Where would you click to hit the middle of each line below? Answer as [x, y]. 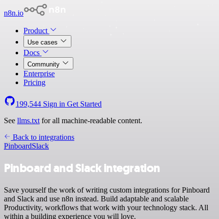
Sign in [54, 104]
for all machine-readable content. [91, 120]
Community [44, 64]
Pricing [34, 82]
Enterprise [39, 74]
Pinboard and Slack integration [82, 168]
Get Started [84, 104]
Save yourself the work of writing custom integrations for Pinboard [107, 190]
